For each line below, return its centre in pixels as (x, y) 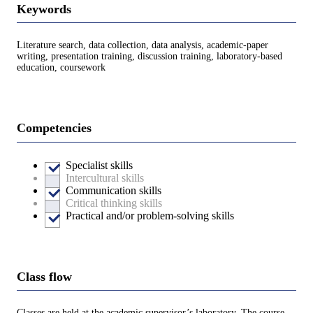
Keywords (44, 9)
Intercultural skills (105, 177)
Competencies (54, 128)
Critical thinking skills (114, 203)
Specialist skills (99, 165)
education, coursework (61, 68)
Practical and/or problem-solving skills (150, 215)
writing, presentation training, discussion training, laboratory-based (150, 57)
